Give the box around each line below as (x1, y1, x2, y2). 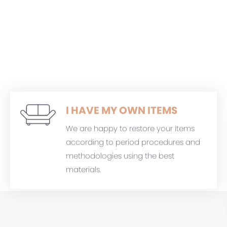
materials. (66, 164, 101, 175)
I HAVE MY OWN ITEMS (66, 103, 177, 118)
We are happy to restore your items (66, 123, 195, 134)
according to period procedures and (66, 136, 200, 147)
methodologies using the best (66, 150, 174, 161)
